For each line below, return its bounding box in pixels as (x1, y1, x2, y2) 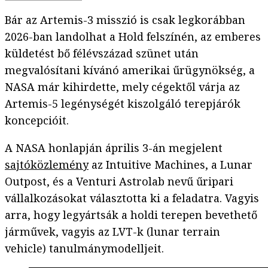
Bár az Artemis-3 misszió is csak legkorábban (5, 13, 245, 28)
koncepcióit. (5, 113, 69, 128)
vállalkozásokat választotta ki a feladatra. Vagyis (5, 191, 259, 206)
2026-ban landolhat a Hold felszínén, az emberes (5, 29, 261, 44)
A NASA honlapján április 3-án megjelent (5, 141, 223, 156)
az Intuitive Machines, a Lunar (89, 157, 252, 172)
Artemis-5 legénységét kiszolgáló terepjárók (5, 96, 240, 111)
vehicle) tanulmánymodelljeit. (5, 241, 164, 256)
